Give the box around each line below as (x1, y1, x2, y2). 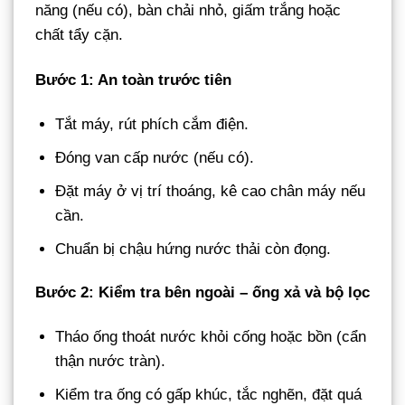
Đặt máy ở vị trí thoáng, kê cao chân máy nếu (55, 183, 366, 201)
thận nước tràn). (55, 353, 166, 371)
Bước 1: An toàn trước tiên (35, 71, 231, 89)
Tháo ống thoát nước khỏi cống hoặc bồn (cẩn (55, 328, 367, 346)
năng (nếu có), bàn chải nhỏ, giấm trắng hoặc (35, 2, 341, 20)
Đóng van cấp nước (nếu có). (55, 148, 255, 166)
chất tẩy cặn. (35, 26, 123, 44)
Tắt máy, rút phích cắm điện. (55, 115, 250, 133)
